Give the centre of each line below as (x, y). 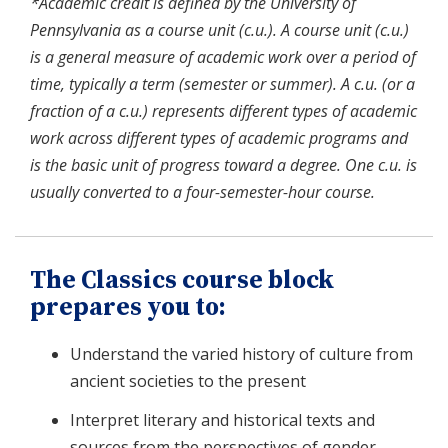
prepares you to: (128, 307)
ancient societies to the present (188, 380)
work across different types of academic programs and (219, 137)
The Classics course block (182, 280)
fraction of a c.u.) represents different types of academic (223, 110)
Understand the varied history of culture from (241, 353)
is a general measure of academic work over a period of (223, 56)
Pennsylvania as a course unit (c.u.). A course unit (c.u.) (219, 29)
